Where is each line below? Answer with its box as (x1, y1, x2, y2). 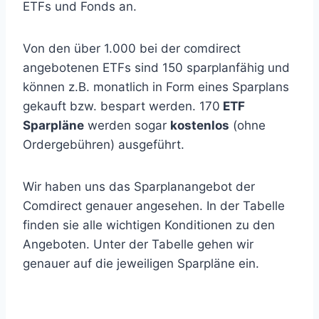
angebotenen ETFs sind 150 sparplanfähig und (23, 61, 290, 75)
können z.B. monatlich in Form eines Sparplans (23, 80, 289, 94)
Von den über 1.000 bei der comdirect (23, 41, 241, 56)
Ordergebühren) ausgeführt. (23, 137, 184, 152)
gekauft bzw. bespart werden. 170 (23, 99, 220, 113)
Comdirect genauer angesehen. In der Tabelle (23, 199, 285, 213)
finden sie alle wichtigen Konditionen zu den (23, 218, 275, 232)
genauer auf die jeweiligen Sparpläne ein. (23, 256, 259, 271)
